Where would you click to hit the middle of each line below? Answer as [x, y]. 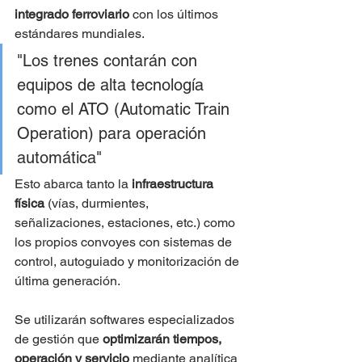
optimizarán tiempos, [164, 339]
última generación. [67, 281]
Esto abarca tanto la [73, 184]
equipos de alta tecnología [113, 85]
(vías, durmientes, [98, 204]
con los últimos [175, 15]
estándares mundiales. [80, 34]
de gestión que [59, 339]
